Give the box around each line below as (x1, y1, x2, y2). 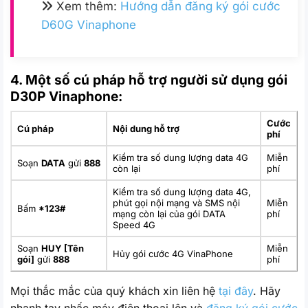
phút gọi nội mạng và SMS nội (113, 197, 240, 209)
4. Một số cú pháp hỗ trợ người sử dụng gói (10, 71, 287, 88)
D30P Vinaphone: (10, 87, 122, 104)
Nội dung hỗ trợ (113, 123, 179, 135)
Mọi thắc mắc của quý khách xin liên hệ (10, 284, 219, 298)
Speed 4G (113, 219, 155, 231)
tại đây (219, 284, 253, 298)
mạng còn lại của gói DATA (113, 208, 225, 220)
